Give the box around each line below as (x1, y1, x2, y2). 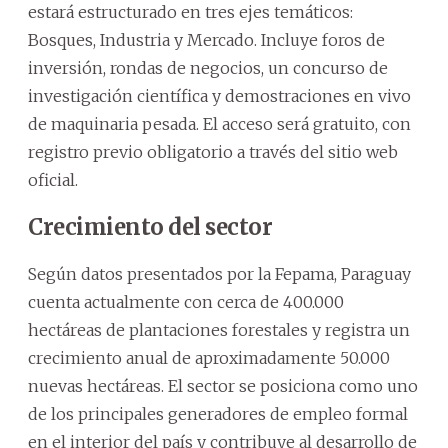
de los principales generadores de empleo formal (28, 403, 408, 424)
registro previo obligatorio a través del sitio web (28, 141, 398, 162)
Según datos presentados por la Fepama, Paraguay (28, 263, 411, 284)
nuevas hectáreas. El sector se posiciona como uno (28, 375, 418, 396)
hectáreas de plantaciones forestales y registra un (28, 319, 410, 340)
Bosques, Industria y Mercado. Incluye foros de (28, 29, 385, 50)
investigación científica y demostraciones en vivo (28, 85, 411, 106)
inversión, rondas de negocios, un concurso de (28, 57, 388, 78)
